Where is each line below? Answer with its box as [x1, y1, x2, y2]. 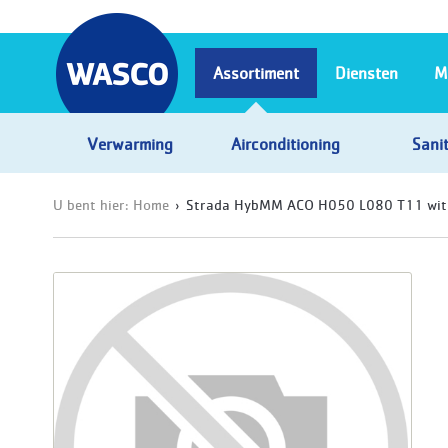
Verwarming [87, 132, 174, 154]
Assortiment [213, 62, 299, 83]
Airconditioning [230, 132, 340, 154]
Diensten [335, 62, 398, 83]
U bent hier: [53, 195, 133, 213]
